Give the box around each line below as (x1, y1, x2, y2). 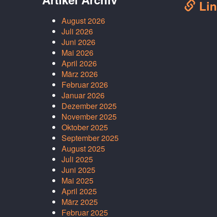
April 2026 (62, 57, 97, 69)
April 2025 (62, 185, 97, 197)
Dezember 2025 (62, 100, 117, 111)
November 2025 (62, 110, 117, 122)
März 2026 (62, 68, 98, 79)
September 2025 (62, 132, 119, 143)
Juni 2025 (62, 164, 95, 175)
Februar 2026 (62, 78, 108, 90)
